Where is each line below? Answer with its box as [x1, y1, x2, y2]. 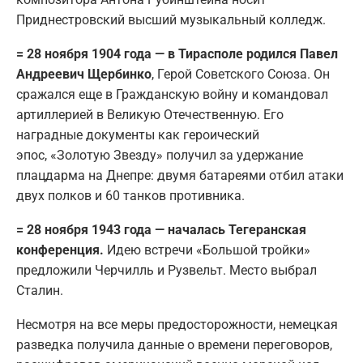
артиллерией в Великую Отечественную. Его [16, 106, 284, 122]
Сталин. [16, 282, 63, 298]
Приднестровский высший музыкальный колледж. [16, 11, 326, 28]
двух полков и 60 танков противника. [16, 187, 245, 203]
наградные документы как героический [16, 126, 259, 143]
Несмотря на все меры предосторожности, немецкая [16, 316, 338, 332]
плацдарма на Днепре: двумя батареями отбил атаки [16, 167, 344, 183]
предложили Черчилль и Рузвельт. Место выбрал [16, 262, 317, 278]
